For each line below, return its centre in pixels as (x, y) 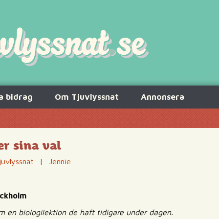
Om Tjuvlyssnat (87, 97)
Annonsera (163, 97)
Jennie (60, 161)
